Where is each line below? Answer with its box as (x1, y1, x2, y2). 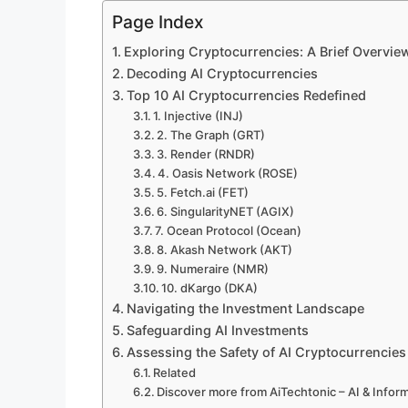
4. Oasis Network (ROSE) (158, 166, 299, 181)
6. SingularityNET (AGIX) (157, 204, 295, 219)
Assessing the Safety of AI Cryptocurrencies (126, 344, 406, 361)
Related (153, 365, 197, 381)
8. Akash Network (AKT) (157, 242, 293, 258)
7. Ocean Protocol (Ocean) (155, 223, 302, 239)
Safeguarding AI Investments (126, 322, 309, 339)
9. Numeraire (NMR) (157, 261, 270, 277)
